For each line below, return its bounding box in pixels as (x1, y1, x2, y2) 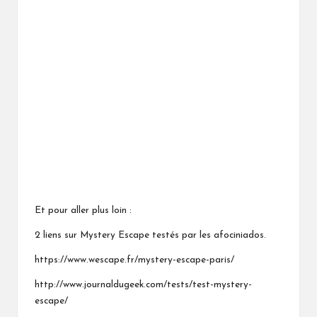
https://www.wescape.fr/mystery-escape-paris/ (35, 255, 234, 265)
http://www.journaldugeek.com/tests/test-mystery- (35, 279, 252, 289)
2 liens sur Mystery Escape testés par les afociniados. (35, 230, 266, 240)
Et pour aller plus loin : (35, 205, 132, 215)
